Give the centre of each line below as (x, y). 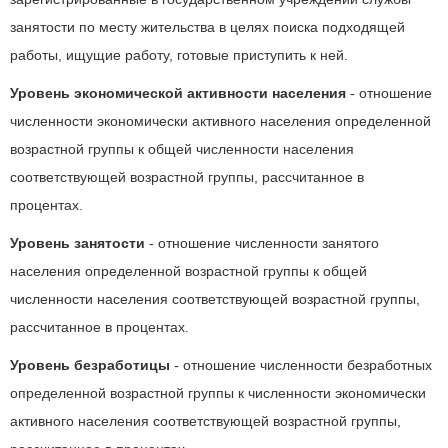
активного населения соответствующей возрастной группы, (205, 421)
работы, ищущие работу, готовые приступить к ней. (179, 55)
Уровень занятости (77, 243)
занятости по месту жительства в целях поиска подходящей (207, 27)
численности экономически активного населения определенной (220, 121)
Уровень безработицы (90, 365)
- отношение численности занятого (262, 243)
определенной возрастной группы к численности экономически (218, 393)
